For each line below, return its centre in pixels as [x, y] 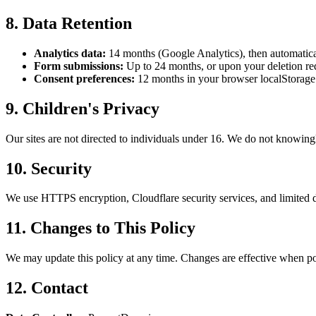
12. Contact [47, 288]
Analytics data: [70, 53]
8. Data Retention [69, 23]
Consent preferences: [84, 78]
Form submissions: [79, 66]
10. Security [49, 168]
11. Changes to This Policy [101, 228]
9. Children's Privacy [83, 108]
